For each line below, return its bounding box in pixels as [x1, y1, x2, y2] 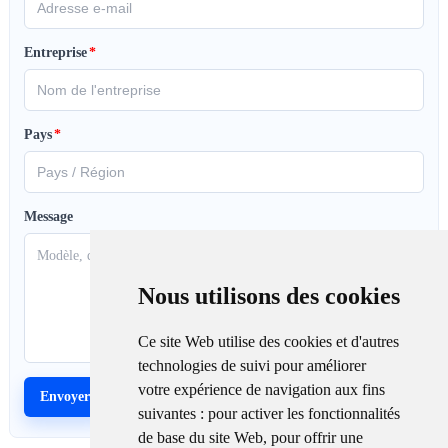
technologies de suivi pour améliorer [137, 357, 366, 374]
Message [23, 208, 73, 224]
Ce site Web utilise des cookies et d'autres [137, 333, 399, 350]
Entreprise [23, 44, 87, 60]
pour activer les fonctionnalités [207, 405, 400, 422]
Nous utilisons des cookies [137, 283, 400, 309]
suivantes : [137, 405, 208, 422]
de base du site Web [137, 429, 263, 446]
